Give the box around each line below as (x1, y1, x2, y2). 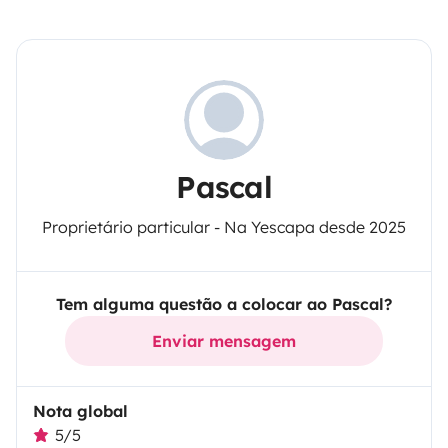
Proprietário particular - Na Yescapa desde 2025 (42, 217, 406, 238)
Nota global (33, 401, 128, 422)
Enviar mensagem (152, 331, 296, 352)
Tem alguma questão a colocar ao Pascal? (56, 294, 392, 315)
